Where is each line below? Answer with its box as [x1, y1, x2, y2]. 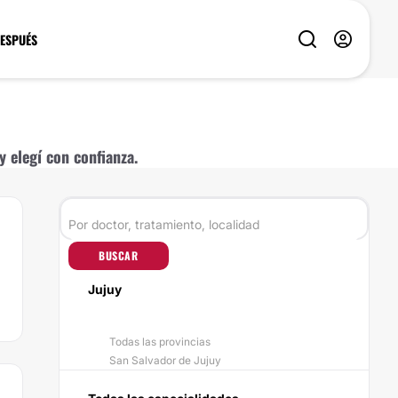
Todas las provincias [109, 335, 211, 348]
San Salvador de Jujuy [109, 354, 221, 367]
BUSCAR [99, 248, 139, 263]
